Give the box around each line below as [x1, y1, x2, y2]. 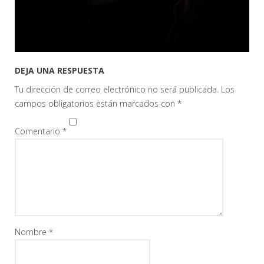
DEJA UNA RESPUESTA [15, 64, 104, 76]
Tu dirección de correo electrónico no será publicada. [15, 83, 219, 95]
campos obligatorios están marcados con [15, 97, 177, 109]
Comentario [15, 125, 62, 137]
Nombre [15, 226, 49, 237]
